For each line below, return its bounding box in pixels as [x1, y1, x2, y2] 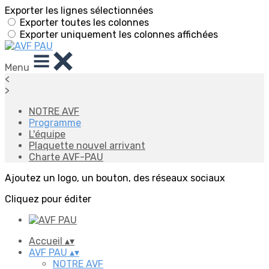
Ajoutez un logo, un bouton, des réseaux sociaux [5, 172, 225, 184]
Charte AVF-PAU [29, 151, 103, 163]
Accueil [29, 235, 65, 247]
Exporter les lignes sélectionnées [5, 5, 153, 16]
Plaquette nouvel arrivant [29, 140, 145, 151]
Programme [29, 117, 81, 128]
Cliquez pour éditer [5, 193, 91, 205]
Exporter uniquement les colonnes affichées [20, 29, 218, 40]
